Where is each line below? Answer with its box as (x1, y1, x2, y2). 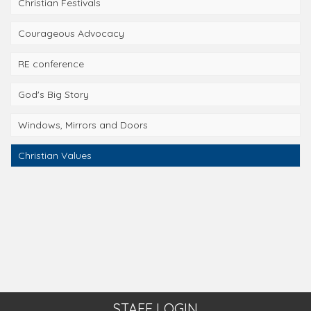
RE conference (18, 58, 84, 70)
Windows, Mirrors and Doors (18, 119, 148, 131)
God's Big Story (18, 88, 89, 101)
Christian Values (18, 149, 92, 162)
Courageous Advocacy (18, 27, 124, 40)
